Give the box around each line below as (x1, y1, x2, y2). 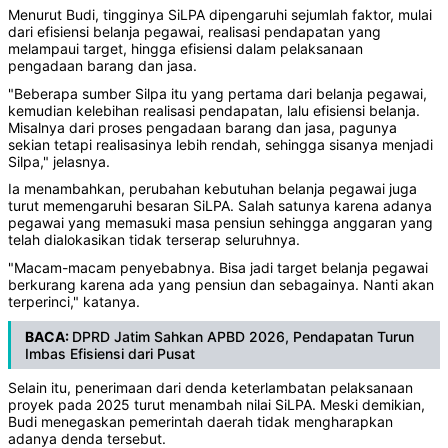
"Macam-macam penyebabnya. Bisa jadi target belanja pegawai (8, 258, 428, 276)
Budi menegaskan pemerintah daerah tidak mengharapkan (8, 413, 393, 431)
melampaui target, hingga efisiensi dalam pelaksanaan (8, 39, 363, 57)
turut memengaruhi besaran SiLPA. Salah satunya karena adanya (8, 197, 432, 215)
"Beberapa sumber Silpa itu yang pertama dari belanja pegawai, (8, 84, 427, 102)
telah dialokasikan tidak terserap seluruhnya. (8, 231, 300, 249)
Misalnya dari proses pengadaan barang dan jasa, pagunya (8, 118, 397, 136)
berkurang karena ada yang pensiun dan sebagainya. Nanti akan (8, 275, 434, 293)
